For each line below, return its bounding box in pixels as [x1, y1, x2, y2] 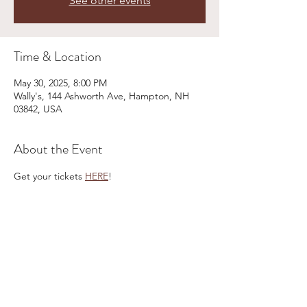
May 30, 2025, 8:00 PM [14, 77, 107, 89]
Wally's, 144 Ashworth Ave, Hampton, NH [14, 90, 189, 102]
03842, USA [14, 103, 62, 115]
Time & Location [14, 47, 101, 66]
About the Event [14, 139, 103, 159]
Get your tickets [14, 170, 85, 182]
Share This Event [14, 243, 102, 262]
